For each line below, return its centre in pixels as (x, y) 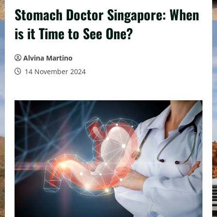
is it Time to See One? (74, 33)
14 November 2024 (54, 71)
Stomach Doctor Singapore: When (107, 14)
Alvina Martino (48, 58)
